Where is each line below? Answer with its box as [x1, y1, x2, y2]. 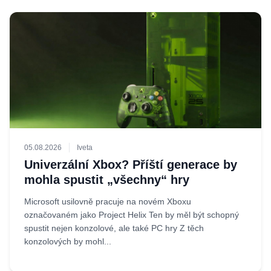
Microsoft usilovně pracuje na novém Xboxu [24, 197, 191, 206]
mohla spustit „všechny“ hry [24, 173, 189, 186]
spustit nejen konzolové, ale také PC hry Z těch [24, 223, 204, 233]
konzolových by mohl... [24, 237, 111, 246]
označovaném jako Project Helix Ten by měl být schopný [24, 210, 239, 220]
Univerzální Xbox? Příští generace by [24, 158, 237, 171]
